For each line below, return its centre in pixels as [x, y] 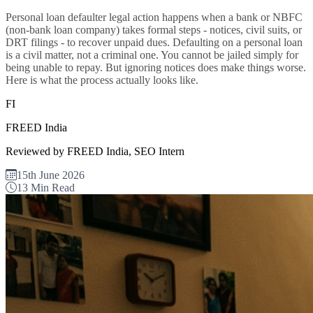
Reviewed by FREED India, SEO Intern [95, 151]
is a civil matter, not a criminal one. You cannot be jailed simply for [152, 54]
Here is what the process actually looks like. [102, 80]
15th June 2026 [51, 175]
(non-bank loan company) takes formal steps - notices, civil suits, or [154, 29]
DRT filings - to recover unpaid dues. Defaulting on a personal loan [154, 42]
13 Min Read [46, 187]
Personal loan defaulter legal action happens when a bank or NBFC [154, 17]
